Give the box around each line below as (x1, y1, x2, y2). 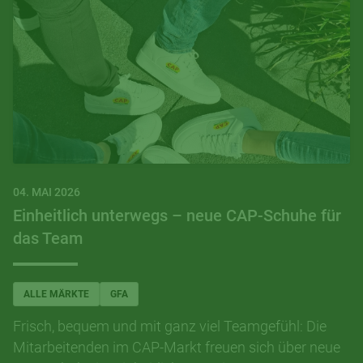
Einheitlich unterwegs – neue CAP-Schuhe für (13, 205, 341, 225)
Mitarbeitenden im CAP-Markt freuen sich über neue (13, 338, 340, 356)
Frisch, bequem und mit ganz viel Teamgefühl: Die (13, 317, 327, 335)
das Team (13, 228, 83, 248)
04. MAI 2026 (13, 185, 80, 199)
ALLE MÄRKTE (23, 288, 89, 300)
